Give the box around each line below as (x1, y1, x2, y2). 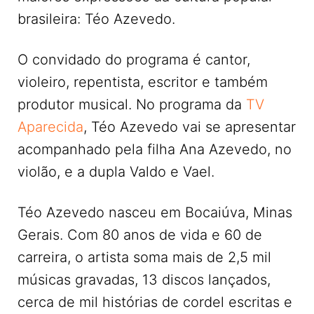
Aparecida (18, 118, 83, 136)
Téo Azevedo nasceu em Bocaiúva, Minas (18, 204, 292, 221)
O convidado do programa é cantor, (18, 51, 250, 69)
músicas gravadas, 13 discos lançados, (18, 271, 271, 289)
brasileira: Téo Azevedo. (18, 11, 175, 28)
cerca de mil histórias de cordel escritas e (18, 294, 292, 311)
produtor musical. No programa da (18, 96, 246, 114)
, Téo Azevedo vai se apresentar (83, 118, 296, 136)
